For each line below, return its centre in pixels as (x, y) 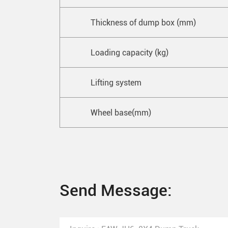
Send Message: (116, 190)
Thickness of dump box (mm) (143, 22)
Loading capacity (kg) (130, 52)
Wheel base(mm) (121, 112)
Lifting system (118, 82)
